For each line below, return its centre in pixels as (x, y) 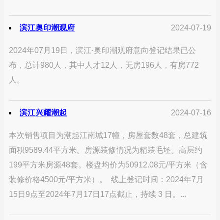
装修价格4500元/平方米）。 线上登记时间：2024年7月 (106, 179)
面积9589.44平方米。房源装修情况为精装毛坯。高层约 (106, 150)
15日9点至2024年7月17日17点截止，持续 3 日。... (97, 194)
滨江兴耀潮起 (43, 112)
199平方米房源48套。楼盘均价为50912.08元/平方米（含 (108, 165)
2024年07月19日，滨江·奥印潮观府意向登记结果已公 (102, 50)
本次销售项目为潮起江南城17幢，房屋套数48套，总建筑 (108, 135)
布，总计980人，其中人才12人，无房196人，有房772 (104, 65)
